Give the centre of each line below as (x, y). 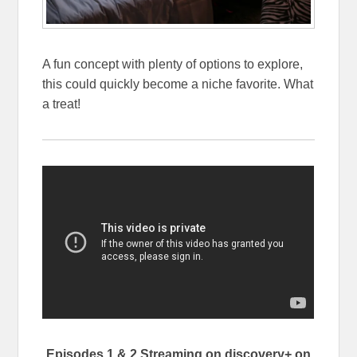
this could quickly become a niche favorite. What (178, 84)
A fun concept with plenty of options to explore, (173, 65)
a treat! (62, 104)
